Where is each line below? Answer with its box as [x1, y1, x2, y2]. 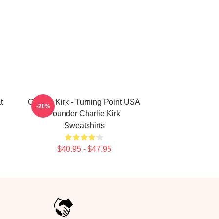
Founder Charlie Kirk [48, 109, 120, 118]
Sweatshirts [64, 121, 105, 130]
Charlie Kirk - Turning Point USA [28, 98, 140, 106]
